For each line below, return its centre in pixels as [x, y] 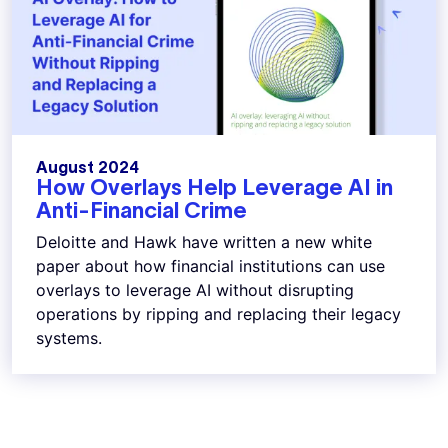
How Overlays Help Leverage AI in [214, 186]
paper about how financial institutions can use [210, 265]
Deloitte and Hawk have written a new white [204, 241]
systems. [71, 337]
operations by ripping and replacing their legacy [218, 313]
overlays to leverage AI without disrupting [195, 289]
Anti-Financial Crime [141, 209]
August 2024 [87, 166]
